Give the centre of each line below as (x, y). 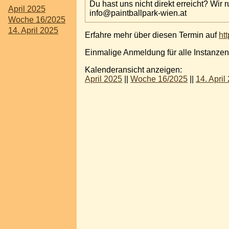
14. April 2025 (33, 30)
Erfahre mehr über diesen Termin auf (152, 35)
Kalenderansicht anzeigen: (133, 70)
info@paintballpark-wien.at (138, 13)
